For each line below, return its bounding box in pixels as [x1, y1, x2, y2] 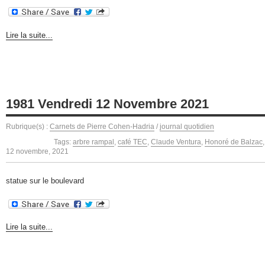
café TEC [118, 137, 147, 146]
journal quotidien [160, 122, 214, 131]
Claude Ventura [151, 137, 201, 146]
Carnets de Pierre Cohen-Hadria [50, 122, 154, 131]
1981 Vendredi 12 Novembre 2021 [6, 96, 209, 111]
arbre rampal [73, 137, 114, 146]
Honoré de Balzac [205, 137, 263, 146]
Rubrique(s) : [6, 122, 50, 131]
